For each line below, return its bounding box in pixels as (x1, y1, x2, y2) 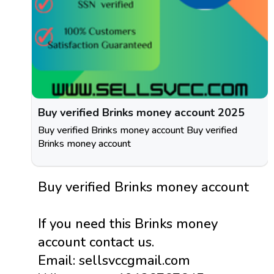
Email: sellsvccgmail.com (38, 251, 190, 270)
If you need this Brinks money (38, 215, 218, 233)
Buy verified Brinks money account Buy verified (38, 124, 237, 137)
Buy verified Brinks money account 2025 (38, 105, 245, 120)
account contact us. (38, 233, 154, 251)
